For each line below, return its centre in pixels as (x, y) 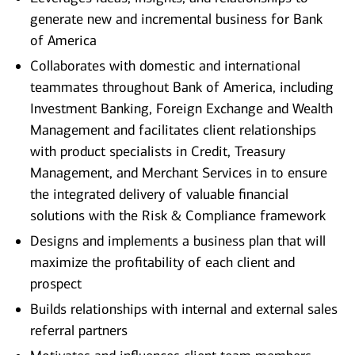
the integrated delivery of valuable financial (159, 195)
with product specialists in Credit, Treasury (158, 152)
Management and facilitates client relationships (173, 130)
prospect (56, 284)
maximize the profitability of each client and (162, 263)
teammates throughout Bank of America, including (182, 88)
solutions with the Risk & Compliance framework (178, 216)
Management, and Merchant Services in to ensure (179, 173)
